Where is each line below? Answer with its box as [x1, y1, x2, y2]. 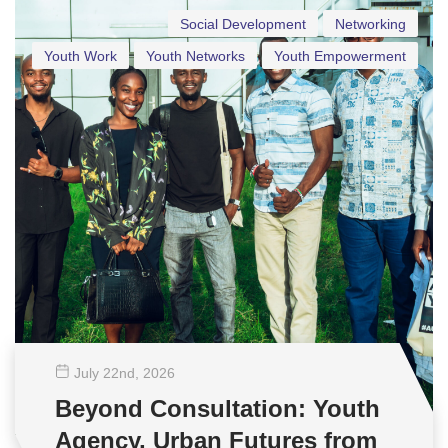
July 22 [74, 365, 119, 381]
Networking [335, 16, 406, 32]
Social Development [180, 16, 306, 32]
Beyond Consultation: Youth [55, 395, 380, 422]
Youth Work [44, 48, 117, 64]
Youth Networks [146, 48, 245, 64]
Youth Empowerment [274, 48, 406, 64]
